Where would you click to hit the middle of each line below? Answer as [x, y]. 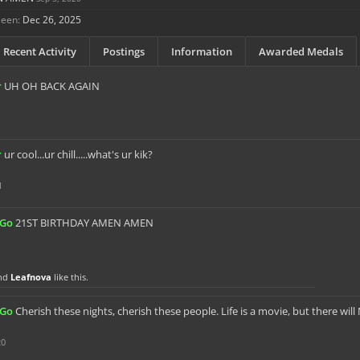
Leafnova [31, 277]
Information [202, 51]
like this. [70, 277]
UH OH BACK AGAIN [52, 86]
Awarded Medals [301, 51]
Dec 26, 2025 [52, 20]
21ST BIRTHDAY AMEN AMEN [84, 223]
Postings [124, 51]
